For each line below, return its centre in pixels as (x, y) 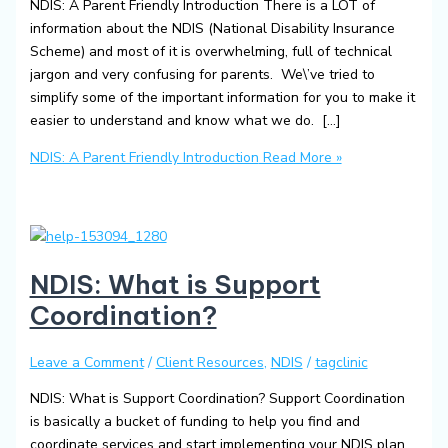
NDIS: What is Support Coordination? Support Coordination (217, 398)
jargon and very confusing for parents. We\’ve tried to (202, 74)
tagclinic (341, 362)
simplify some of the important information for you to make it (222, 97)
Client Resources (209, 362)
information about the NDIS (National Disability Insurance (212, 28)
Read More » (300, 157)
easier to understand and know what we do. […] (185, 120)
